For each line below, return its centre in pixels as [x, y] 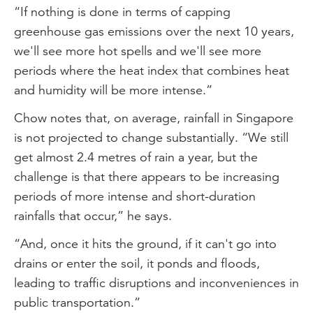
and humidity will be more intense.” [113, 89]
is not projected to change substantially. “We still [151, 137]
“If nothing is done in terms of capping [122, 11]
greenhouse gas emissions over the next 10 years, [154, 31]
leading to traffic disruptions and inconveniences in [156, 282]
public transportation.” [77, 302]
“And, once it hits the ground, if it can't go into [145, 243]
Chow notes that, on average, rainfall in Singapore [154, 117]
